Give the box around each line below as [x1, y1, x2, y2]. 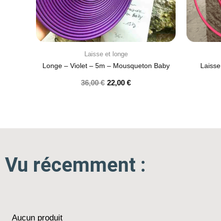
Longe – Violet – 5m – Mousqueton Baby [42, 62, 170, 70]
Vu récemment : [5, 153, 146, 177]
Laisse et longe [84, 50, 128, 58]
